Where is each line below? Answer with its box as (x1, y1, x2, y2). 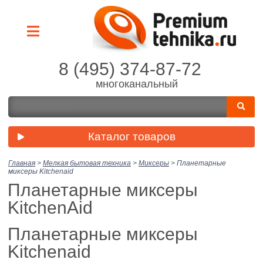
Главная (8, 159, 35, 167)
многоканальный (96, 77, 178, 90)
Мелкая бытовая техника (43, 159, 131, 167)
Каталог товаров (87, 130, 176, 143)
